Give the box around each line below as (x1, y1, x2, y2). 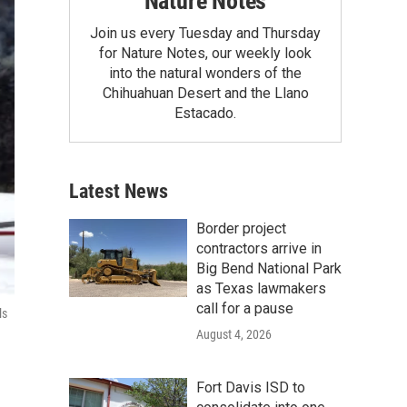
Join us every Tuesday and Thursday (90, 24, 321, 42)
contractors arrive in (196, 239, 322, 257)
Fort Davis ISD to (196, 378, 305, 396)
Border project (196, 219, 286, 237)
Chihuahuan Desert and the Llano (102, 84, 309, 102)
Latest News (69, 179, 168, 203)
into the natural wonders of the (109, 64, 302, 82)
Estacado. (174, 104, 236, 122)
